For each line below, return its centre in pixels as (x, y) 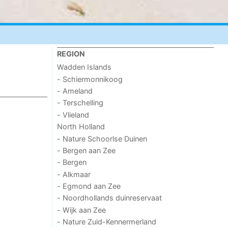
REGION (71, 53)
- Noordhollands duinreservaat (110, 198)
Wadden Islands (84, 67)
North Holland (81, 127)
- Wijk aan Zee (82, 210)
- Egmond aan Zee (89, 186)
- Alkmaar (74, 174)
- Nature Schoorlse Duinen (102, 138)
